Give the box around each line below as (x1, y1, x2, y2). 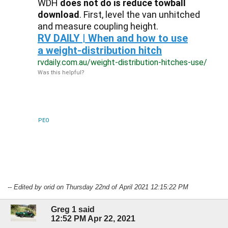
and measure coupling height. (38, 21, 158, 32)
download (38, 9, 79, 20)
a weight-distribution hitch (38, 44, 162, 57)
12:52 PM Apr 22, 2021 (51, 214, 135, 223)
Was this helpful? (38, 69, 84, 76)
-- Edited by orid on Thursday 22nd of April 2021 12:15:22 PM (8, 183, 188, 191)
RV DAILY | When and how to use (38, 32, 188, 45)
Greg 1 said (51, 205, 95, 214)
